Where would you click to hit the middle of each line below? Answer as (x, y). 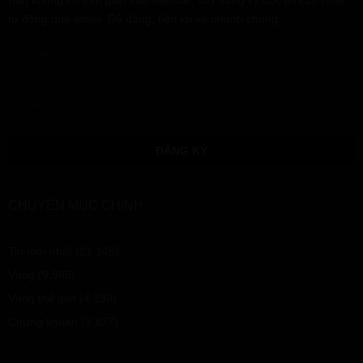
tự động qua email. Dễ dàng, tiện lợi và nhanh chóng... (148, 19)
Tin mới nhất (40, 252)
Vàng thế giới (42, 299)
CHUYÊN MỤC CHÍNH (76, 206)
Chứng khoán (43, 322)
